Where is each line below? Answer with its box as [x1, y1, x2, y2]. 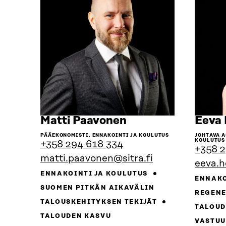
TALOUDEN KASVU [40, 213, 111, 220]
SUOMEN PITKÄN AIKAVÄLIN [40, 185, 155, 192]
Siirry [126, 114, 156, 127]
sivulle [126, 136, 162, 149]
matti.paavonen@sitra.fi [40, 153, 153, 164]
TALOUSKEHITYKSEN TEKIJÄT [40, 199, 159, 206]
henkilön [126, 125, 174, 138]
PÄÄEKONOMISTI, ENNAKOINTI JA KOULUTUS [40, 133, 169, 138]
